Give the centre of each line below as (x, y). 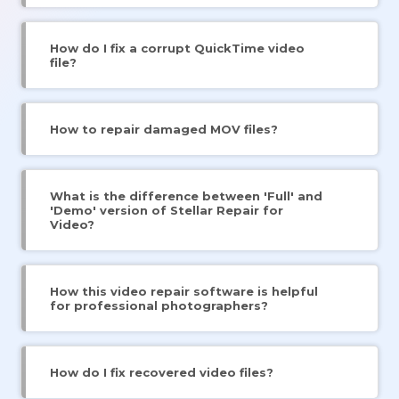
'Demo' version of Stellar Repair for (167, 210)
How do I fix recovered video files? (162, 372)
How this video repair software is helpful (184, 291)
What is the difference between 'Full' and (186, 195)
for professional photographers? (159, 305)
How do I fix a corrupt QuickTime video (177, 48)
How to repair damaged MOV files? (164, 129)
